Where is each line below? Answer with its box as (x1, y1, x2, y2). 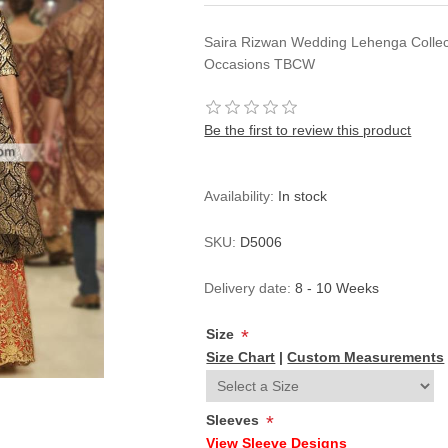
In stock (278, 188, 328, 204)
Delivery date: (204, 280, 292, 296)
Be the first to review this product (204, 122, 412, 138)
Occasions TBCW (204, 56, 316, 72)
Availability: (204, 188, 275, 204)
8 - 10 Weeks (295, 280, 380, 296)
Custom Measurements (287, 349, 445, 365)
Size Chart (206, 349, 276, 365)
